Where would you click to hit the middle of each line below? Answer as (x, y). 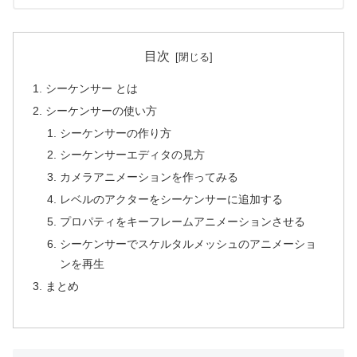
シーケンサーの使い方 (102, 110)
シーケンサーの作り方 (115, 133)
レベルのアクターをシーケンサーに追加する (171, 200)
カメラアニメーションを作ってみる (149, 177)
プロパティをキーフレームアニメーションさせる (182, 222)
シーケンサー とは (92, 88)
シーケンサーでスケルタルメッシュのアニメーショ (188, 243)
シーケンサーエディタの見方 (132, 155)
